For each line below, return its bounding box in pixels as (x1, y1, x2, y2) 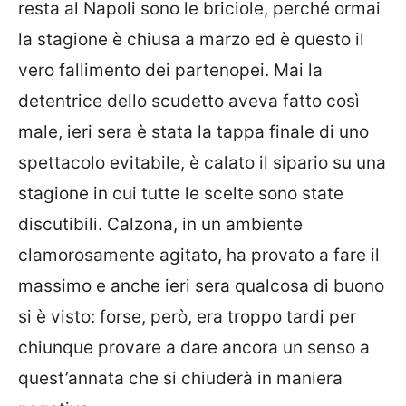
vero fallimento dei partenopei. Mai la (18, 60, 323, 81)
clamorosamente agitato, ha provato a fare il (18, 245, 380, 266)
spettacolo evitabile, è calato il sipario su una (18, 152, 386, 173)
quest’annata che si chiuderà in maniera (18, 368, 343, 389)
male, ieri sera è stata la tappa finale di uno (18, 121, 369, 142)
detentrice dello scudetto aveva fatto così (18, 91, 360, 111)
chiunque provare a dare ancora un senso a (18, 337, 370, 358)
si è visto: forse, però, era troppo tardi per (18, 306, 356, 327)
